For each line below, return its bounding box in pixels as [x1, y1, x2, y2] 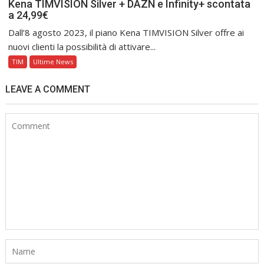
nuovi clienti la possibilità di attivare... [8, 41, 156, 53]
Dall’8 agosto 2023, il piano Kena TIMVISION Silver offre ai [8, 27, 245, 39]
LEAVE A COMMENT [5, 84, 91, 95]
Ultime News [33, 57, 74, 67]
